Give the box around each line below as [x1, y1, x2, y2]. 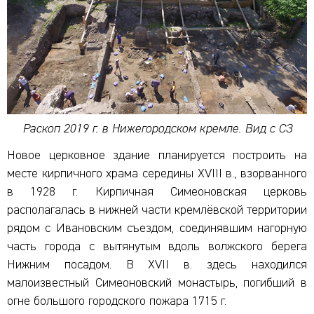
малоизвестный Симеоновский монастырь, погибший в [7, 277, 307, 290]
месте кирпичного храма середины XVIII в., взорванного [7, 168, 307, 181]
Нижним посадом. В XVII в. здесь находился [7, 259, 307, 272]
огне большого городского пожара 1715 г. [7, 295, 226, 308]
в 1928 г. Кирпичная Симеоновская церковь [7, 186, 307, 199]
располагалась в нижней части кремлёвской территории [7, 204, 307, 217]
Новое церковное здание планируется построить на [7, 149, 307, 163]
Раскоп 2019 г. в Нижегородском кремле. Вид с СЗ [22, 123, 292, 136]
